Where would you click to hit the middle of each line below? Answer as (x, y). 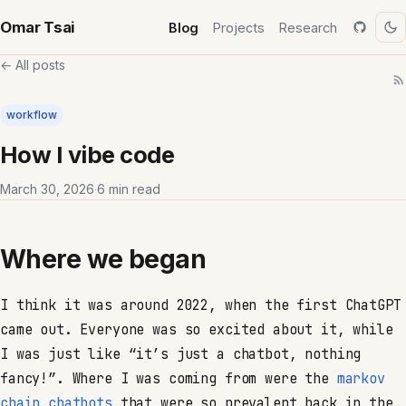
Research (308, 27)
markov (361, 378)
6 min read (129, 188)
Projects (239, 27)
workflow (32, 115)
